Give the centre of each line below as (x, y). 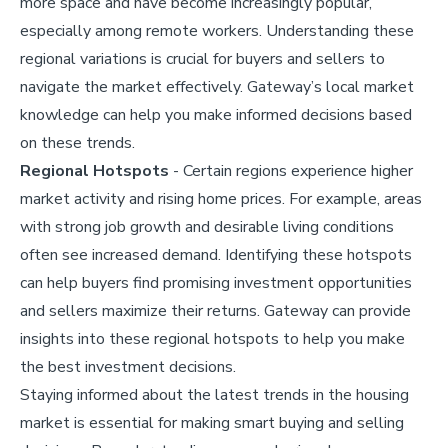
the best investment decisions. (128, 366)
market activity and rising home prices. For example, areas (221, 198)
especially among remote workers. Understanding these (217, 30)
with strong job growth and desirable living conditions (207, 226)
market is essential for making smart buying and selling (212, 422)
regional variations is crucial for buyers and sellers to (202, 58)
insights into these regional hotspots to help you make (212, 338)
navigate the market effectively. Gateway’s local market (217, 86)
